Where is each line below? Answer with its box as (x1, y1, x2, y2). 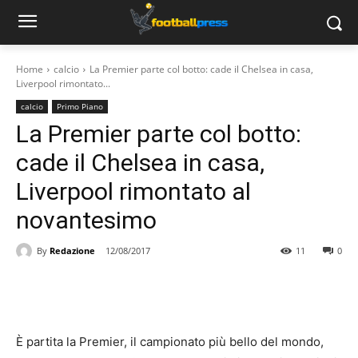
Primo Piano (57, 101, 103, 112)
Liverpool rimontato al (16, 177, 251, 205)
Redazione (50, 244, 95, 257)
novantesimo (16, 206, 157, 234)
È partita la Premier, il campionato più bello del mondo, (16, 334, 324, 350)
